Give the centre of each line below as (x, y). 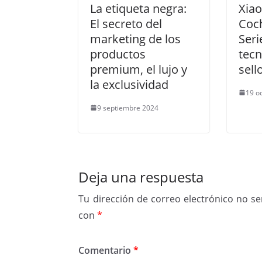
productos (118, 54)
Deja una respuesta (141, 177)
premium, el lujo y (139, 69)
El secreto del (126, 23)
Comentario (106, 250)
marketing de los (136, 39)
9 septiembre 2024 (128, 108)
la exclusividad (130, 84)
